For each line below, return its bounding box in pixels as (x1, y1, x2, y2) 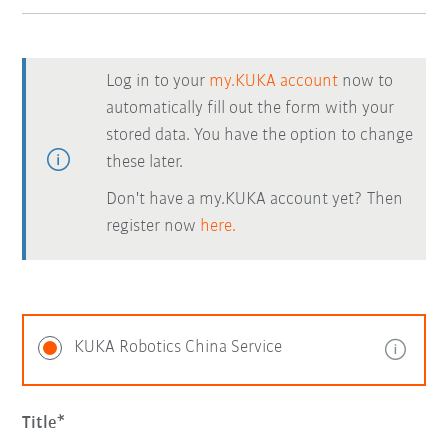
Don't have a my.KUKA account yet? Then (106, 190, 404, 209)
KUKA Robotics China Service (74, 338, 283, 357)
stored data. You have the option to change (106, 126, 414, 145)
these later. (106, 153, 184, 172)
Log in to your (106, 72, 210, 91)
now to (338, 72, 394, 91)
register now (106, 217, 201, 236)
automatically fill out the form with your (106, 99, 395, 118)
